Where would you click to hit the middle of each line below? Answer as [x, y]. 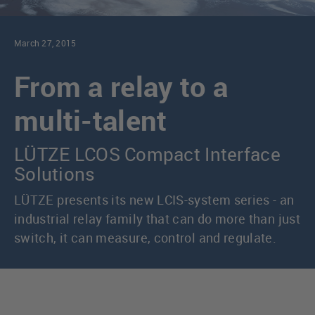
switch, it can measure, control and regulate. [146, 238]
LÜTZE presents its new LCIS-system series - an [154, 200]
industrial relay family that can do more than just [157, 219]
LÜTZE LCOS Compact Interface [147, 154]
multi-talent [91, 121]
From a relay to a [121, 87]
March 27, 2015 [45, 43]
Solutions [55, 174]
